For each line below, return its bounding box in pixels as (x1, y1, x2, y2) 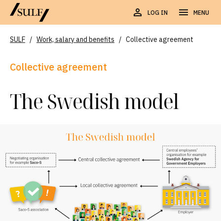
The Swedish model (10, 87, 179, 115)
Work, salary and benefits (37, 35, 114, 44)
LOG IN (147, 9, 168, 17)
